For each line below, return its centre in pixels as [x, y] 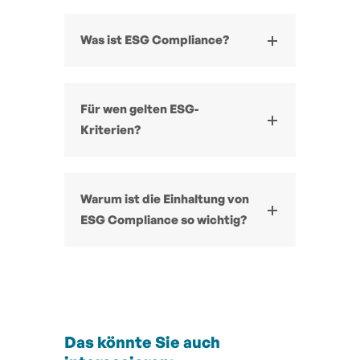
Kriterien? [110, 129]
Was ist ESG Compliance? [155, 39]
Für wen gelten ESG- [139, 108]
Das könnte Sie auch [142, 342]
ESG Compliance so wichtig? [164, 219]
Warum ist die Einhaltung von [165, 198]
